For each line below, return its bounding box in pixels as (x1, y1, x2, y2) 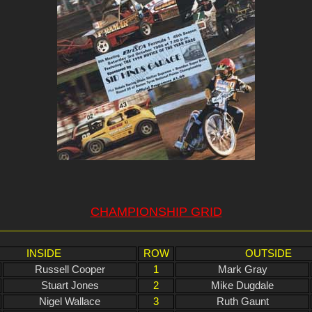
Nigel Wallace (39, 296, 100, 308)
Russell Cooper (34, 264, 105, 276)
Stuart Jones (40, 280, 99, 292)
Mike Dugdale (211, 280, 274, 292)
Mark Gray (217, 264, 267, 276)
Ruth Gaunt (216, 296, 269, 308)
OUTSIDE (244, 248, 292, 260)
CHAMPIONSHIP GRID (90, 205, 222, 219)
